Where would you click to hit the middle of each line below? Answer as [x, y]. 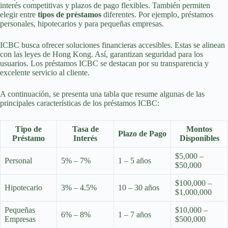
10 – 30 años [139, 187]
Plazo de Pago [142, 133]
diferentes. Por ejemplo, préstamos [157, 14]
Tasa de [85, 129]
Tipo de [28, 129]
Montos [199, 129]
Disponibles [199, 138]
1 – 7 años [135, 214]
